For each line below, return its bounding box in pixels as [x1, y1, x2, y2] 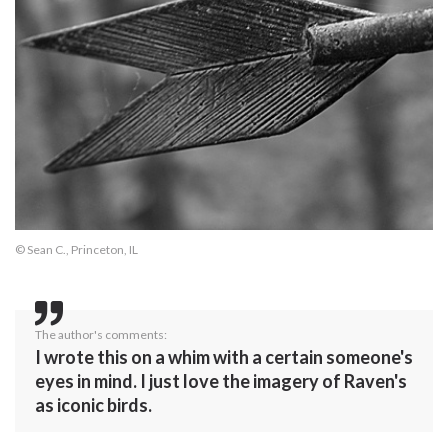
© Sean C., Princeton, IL [15, 241, 138, 257]
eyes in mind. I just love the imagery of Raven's [35, 369, 407, 392]
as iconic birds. [35, 393, 152, 416]
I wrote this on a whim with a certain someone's [35, 345, 413, 368]
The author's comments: [35, 326, 167, 342]
